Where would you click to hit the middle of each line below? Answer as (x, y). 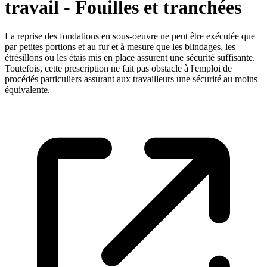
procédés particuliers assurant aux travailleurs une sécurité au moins (131, 79)
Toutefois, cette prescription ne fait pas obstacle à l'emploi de (118, 69)
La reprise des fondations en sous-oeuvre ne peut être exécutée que (130, 36)
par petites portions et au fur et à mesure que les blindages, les (120, 47)
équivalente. (27, 90)
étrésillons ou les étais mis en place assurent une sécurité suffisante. (130, 58)
